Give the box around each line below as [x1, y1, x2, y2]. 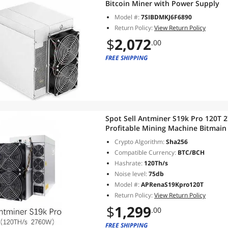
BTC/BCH [176, 148, 205, 157]
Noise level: [115, 169, 147, 178]
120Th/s [142, 159, 168, 167]
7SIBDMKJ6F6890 [141, 13, 192, 21]
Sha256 [164, 137, 188, 146]
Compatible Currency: [115, 148, 176, 157]
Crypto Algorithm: [115, 137, 164, 146]
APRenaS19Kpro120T [141, 180, 204, 189]
